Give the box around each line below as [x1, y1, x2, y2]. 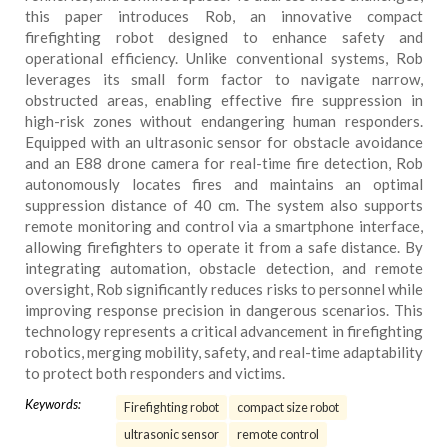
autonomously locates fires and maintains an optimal [25, 175, 423, 193]
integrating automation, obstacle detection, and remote [25, 259, 423, 277]
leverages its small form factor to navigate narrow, [25, 70, 423, 88]
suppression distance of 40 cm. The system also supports [25, 196, 423, 214]
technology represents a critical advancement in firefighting [25, 322, 423, 340]
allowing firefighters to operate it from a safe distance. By [25, 238, 423, 256]
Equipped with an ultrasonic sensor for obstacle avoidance [25, 133, 423, 151]
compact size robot [237, 400, 339, 415]
